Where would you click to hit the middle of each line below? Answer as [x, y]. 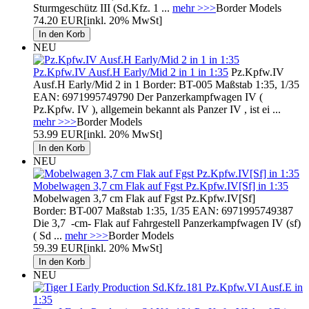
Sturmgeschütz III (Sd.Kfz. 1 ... [103, 8]
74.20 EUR [58, 20]
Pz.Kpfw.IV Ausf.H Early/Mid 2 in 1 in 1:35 [131, 72]
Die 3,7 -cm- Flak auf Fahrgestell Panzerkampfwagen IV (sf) [167, 223]
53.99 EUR [58, 134]
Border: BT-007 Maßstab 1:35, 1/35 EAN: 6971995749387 [163, 210]
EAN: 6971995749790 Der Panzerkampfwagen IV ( [148, 97]
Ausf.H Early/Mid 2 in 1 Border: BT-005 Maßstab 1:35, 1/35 [166, 84]
